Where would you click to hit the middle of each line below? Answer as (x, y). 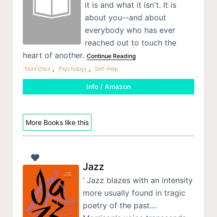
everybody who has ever (130, 30)
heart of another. (54, 55)
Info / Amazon (108, 87)
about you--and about (125, 18)
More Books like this (57, 123)
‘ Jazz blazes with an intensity (138, 180)
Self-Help (106, 69)
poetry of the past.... (120, 206)
